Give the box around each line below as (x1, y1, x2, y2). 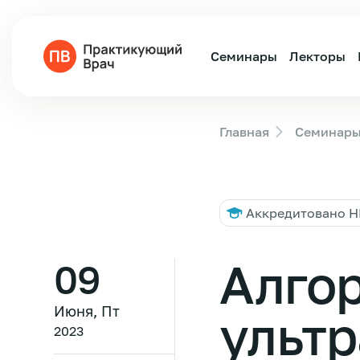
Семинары (211, 48, 277, 64)
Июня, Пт (54, 302, 120, 320)
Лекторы (289, 48, 346, 64)
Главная (219, 124, 270, 140)
